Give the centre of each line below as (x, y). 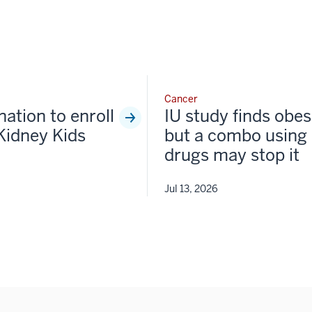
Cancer (181, 99)
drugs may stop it (232, 155)
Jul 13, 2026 (191, 188)
